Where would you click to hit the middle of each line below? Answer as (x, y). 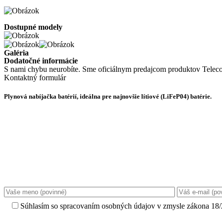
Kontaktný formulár (35, 78)
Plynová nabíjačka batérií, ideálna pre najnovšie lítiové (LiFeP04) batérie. (108, 97)
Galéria (16, 53)
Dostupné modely (33, 27)
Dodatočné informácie (41, 61)
